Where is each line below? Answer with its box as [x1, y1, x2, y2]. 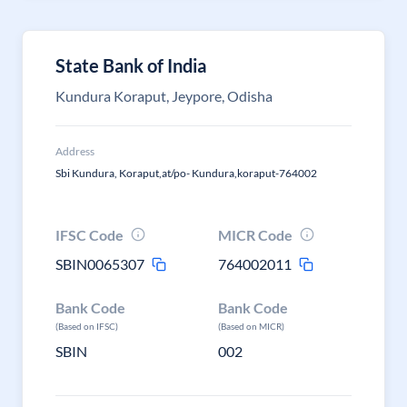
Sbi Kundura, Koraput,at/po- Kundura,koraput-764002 [55, 166, 317, 180]
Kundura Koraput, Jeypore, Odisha [55, 87, 273, 104]
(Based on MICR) [218, 321, 285, 332]
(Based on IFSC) [55, 321, 118, 332]
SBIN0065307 [55, 255, 144, 273]
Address [55, 144, 94, 158]
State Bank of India [55, 55, 206, 76]
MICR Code [218, 226, 293, 243]
